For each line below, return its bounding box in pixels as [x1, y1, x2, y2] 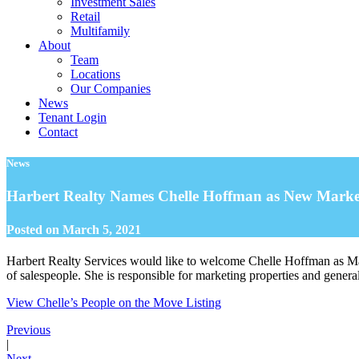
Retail [71, 10, 100, 23]
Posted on [6, 222, 63, 236]
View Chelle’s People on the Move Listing [6, 295, 221, 309]
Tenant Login [38, 111, 107, 124]
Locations [71, 67, 120, 81]
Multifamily [71, 24, 130, 38]
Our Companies [71, 82, 151, 95]
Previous [6, 322, 50, 337]
